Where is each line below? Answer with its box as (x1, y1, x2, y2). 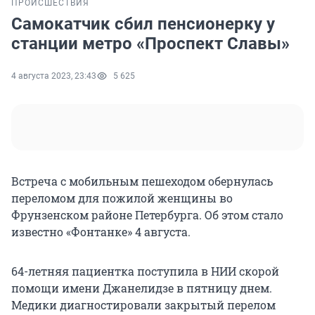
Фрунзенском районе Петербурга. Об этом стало (11, 207, 283, 223)
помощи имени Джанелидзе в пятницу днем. (11, 281, 272, 296)
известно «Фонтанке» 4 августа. (11, 224, 191, 240)
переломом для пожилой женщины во (11, 191, 233, 206)
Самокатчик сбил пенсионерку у (11, 14, 275, 34)
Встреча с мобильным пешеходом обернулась (11, 174, 273, 189)
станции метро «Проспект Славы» (11, 34, 290, 54)
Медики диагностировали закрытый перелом (11, 297, 276, 313)
